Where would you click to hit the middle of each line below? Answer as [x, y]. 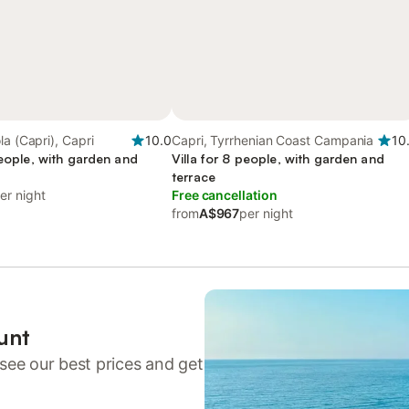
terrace [194, 177]
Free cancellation [225, 195]
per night [266, 213]
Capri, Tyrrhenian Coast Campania [273, 140]
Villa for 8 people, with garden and [278, 158]
